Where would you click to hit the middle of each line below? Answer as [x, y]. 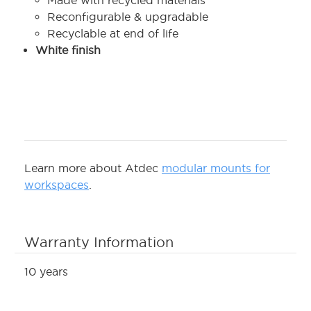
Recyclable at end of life [112, 34]
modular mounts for [216, 168]
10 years [46, 272]
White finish [68, 50]
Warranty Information [99, 243]
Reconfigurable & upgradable [127, 17]
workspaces [57, 185]
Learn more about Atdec [93, 168]
